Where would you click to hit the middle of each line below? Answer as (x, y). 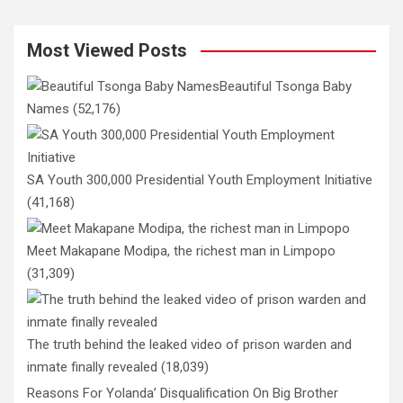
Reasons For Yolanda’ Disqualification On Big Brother (183, 393)
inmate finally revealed (92, 367)
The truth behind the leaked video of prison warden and (189, 344)
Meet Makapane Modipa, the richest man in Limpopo (181, 251)
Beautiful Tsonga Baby (286, 86)
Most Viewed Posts (107, 50)
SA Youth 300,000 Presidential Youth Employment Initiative (200, 179)
